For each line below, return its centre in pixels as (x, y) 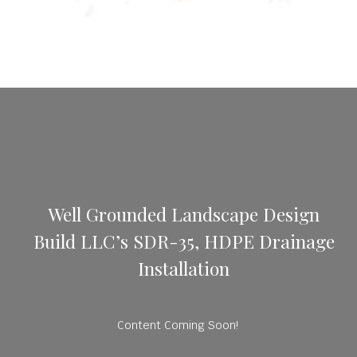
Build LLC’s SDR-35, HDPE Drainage (184, 241)
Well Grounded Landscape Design (184, 214)
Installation (184, 268)
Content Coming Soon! (178, 325)
